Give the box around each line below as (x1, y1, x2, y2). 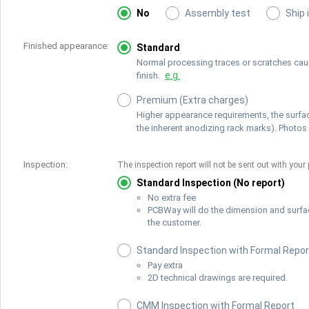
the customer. (148, 217, 201, 228)
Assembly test (185, 8, 250, 19)
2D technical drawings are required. (148, 272, 288, 283)
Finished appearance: (23, 41, 109, 51)
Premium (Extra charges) (137, 94, 248, 106)
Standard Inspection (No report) (137, 177, 285, 188)
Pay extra (148, 260, 183, 270)
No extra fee (148, 192, 196, 203)
